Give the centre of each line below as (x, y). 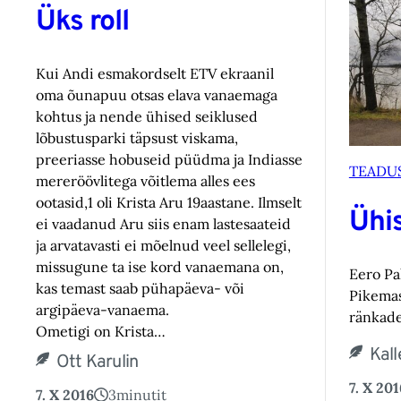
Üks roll (82, 22)
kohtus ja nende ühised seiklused (147, 117)
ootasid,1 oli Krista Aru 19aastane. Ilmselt (169, 203)
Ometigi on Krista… (101, 332)
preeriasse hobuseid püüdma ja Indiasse (169, 160)
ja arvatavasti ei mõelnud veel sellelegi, (163, 246)
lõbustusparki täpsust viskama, (137, 138)
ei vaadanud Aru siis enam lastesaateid (163, 224)
